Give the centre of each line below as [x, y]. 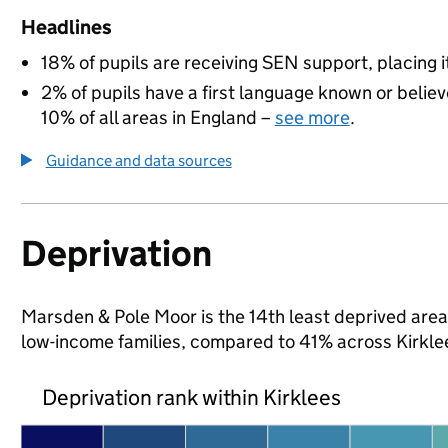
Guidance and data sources [138, 160]
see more [312, 117]
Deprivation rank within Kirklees [191, 397]
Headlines [66, 27]
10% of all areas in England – [157, 117]
